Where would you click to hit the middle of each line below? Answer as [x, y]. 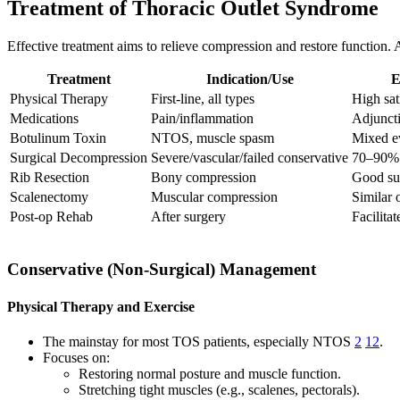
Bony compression [204, 177]
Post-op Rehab [51, 216]
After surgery [188, 216]
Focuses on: [76, 357]
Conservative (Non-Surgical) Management [162, 270]
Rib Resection [50, 177]
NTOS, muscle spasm [212, 137]
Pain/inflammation [202, 118]
